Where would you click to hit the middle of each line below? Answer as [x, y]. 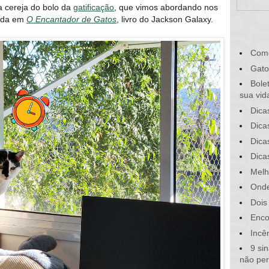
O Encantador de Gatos [71, 19]
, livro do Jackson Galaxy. [165, 19]
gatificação [94, 7]
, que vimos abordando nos [166, 7]
